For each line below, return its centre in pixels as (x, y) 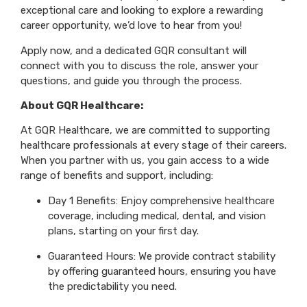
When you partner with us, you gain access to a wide (145, 161)
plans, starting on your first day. (123, 231)
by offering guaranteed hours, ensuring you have (162, 271)
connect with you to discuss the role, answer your (139, 65)
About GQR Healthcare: (82, 105)
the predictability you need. (112, 286)
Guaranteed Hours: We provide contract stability (162, 256)
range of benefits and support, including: (117, 176)
